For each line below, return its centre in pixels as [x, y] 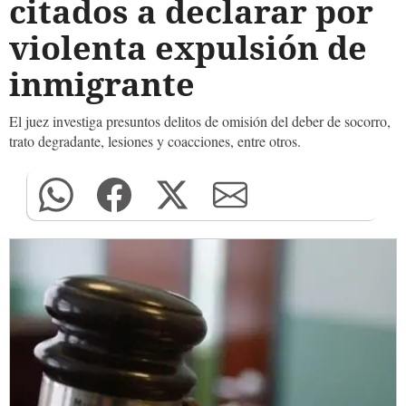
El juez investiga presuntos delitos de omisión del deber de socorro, [200, 121]
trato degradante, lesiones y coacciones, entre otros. [155, 141]
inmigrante [102, 84]
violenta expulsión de [188, 48]
